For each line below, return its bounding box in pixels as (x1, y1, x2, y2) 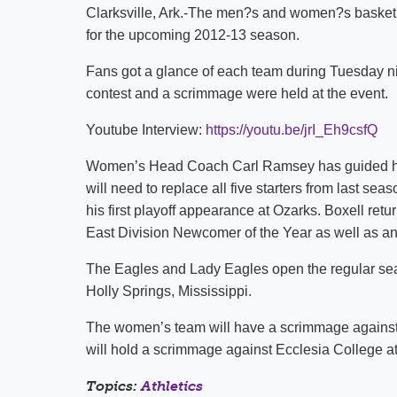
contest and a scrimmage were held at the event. (86, 86, 388, 101)
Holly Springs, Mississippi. (86, 284, 252, 299)
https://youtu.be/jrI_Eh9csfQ (206, 122, 378, 137)
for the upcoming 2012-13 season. (86, 27, 300, 43)
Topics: (86, 378, 141, 394)
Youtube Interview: (86, 122, 206, 137)
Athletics (141, 378, 203, 394)
